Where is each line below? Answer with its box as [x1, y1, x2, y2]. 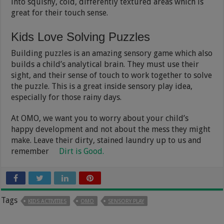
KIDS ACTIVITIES [28, 197, 67, 204]
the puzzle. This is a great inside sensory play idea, [11, 81, 193, 91]
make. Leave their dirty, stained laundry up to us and [11, 135, 202, 145]
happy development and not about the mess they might [11, 124, 211, 134]
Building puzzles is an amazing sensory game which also [11, 48, 213, 58]
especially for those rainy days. [11, 92, 122, 102]
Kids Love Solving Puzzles [11, 29, 150, 43]
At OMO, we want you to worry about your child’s [11, 113, 189, 123]
